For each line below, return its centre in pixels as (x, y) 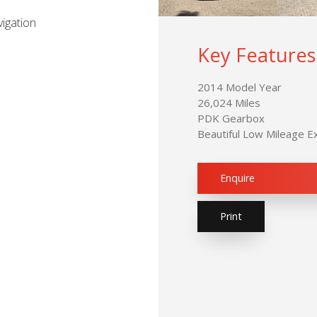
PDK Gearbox (231, 119)
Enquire (237, 178)
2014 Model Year (240, 87)
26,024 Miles (229, 103)
